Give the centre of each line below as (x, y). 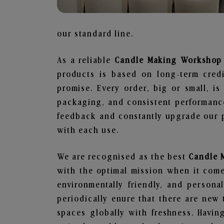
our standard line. (95, 34)
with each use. (88, 130)
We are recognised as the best (123, 157)
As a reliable (86, 60)
